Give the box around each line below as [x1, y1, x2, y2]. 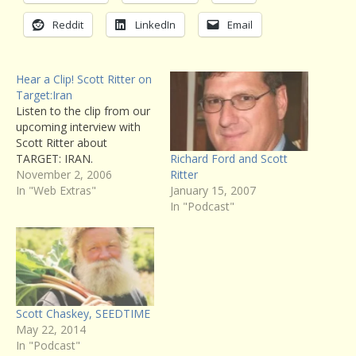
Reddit [52, 17, 83, 33]
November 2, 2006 [16, 167, 112, 183]
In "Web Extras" [16, 183, 96, 199]
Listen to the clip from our [16, 103, 150, 119]
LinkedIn [135, 17, 176, 33]
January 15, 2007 [170, 182, 256, 198]
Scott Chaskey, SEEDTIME [16, 306, 150, 322]
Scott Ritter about [16, 135, 107, 151]
